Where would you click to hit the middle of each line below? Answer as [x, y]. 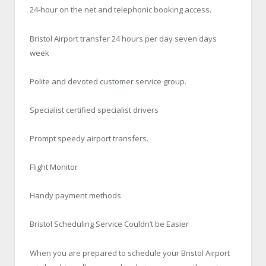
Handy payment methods [75, 196]
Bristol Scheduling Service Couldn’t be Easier [109, 224]
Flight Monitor [54, 167]
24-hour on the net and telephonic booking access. [121, 10]
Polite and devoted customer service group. [108, 81]
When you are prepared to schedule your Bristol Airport [130, 253]
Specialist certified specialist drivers [94, 110]
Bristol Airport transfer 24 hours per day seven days [123, 38]
